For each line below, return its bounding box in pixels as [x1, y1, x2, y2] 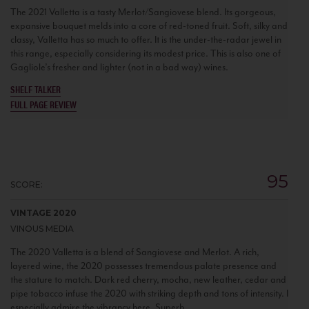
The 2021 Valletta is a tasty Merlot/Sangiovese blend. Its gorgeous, [10, 6, 276, 18]
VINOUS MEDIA [10, 223, 74, 234]
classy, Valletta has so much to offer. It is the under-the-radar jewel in [10, 33, 281, 46]
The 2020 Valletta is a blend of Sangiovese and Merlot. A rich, [10, 246, 259, 258]
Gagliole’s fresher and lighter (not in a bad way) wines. [10, 61, 228, 73]
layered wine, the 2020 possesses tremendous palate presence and [10, 259, 277, 272]
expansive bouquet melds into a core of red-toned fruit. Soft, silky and [10, 19, 288, 32]
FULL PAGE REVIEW [10, 97, 77, 111]
